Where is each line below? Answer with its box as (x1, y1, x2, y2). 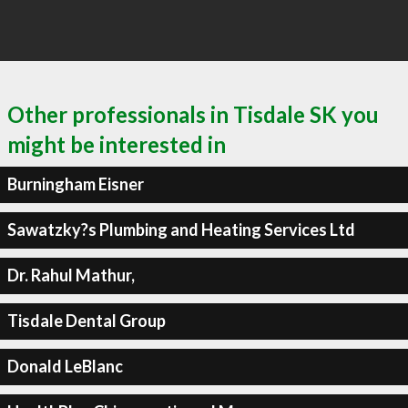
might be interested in (7, 130, 226, 158)
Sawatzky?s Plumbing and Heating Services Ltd (6, 219, 355, 240)
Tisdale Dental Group (6, 311, 166, 331)
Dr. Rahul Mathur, (6, 265, 135, 285)
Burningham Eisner (6, 174, 144, 194)
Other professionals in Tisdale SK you (7, 100, 379, 127)
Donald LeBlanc (6, 356, 123, 376)
